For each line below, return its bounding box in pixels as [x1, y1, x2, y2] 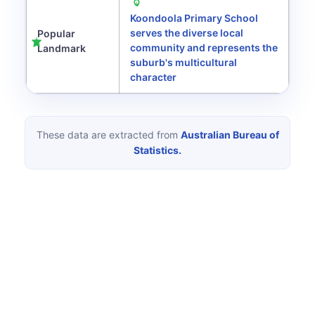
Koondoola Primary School [130, 12, 258, 24]
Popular [37, 27, 75, 39]
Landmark [37, 42, 86, 54]
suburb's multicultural [130, 56, 237, 68]
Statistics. [134, 144, 181, 156]
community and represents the [130, 41, 278, 53]
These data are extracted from [36, 129, 181, 141]
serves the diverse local [130, 27, 243, 39]
